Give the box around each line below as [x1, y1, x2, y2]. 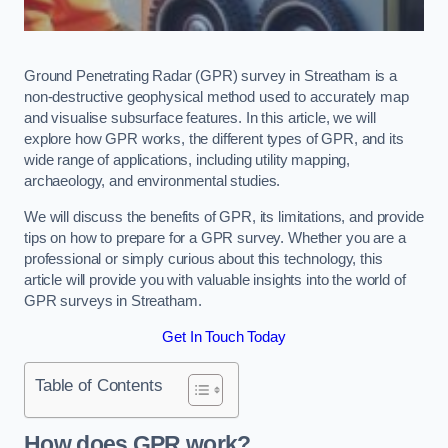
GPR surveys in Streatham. [24, 292, 202, 309]
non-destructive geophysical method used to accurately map [24, 89, 409, 106]
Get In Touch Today [162, 328, 286, 345]
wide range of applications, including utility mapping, [24, 152, 351, 169]
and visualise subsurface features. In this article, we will [24, 110, 376, 127]
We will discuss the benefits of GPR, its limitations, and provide [24, 208, 424, 225]
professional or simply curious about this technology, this [24, 250, 383, 267]
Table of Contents [35, 375, 163, 396]
